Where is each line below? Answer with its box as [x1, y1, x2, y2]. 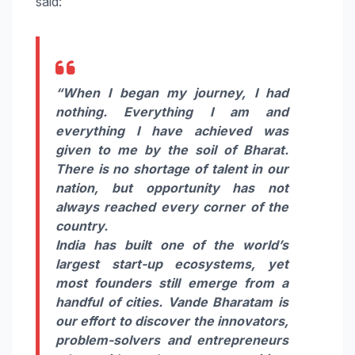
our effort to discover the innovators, [55, 313, 288, 330]
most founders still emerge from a [55, 275, 288, 292]
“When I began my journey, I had [55, 85, 288, 101]
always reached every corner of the [55, 199, 288, 216]
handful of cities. [55, 294, 168, 311]
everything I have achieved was [55, 123, 288, 139]
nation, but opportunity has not [55, 180, 288, 197]
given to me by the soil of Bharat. [55, 142, 288, 158]
